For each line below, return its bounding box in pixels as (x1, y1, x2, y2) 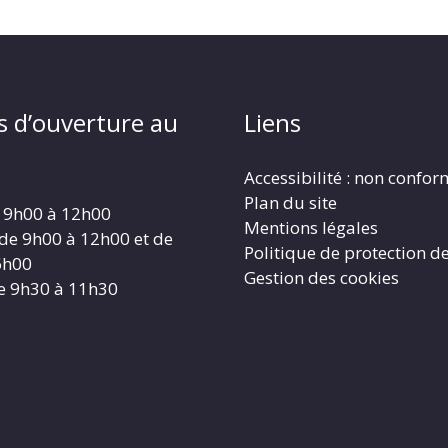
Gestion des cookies (244, 266, 399, 290)
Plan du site (244, 191, 337, 215)
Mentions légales (244, 216, 378, 240)
